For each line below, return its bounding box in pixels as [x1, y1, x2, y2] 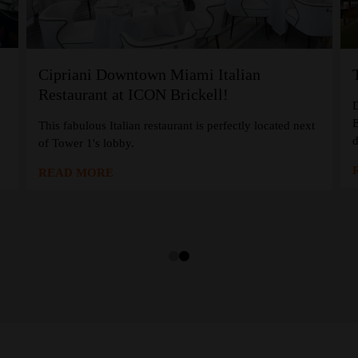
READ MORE [38, 165, 113, 179]
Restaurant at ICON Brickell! [38, 85, 229, 103]
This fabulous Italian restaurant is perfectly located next [38, 118, 315, 132]
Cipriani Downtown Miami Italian [38, 65, 261, 83]
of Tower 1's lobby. [38, 136, 134, 149]
